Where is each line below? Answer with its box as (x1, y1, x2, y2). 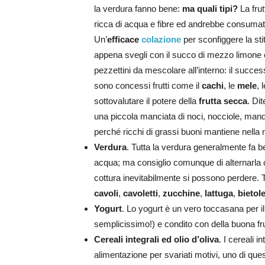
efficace (107, 34, 139, 45)
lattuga (205, 188, 233, 199)
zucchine (163, 188, 200, 199)
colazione (141, 34, 181, 45)
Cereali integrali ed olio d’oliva (94, 234, 219, 245)
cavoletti (123, 188, 158, 199)
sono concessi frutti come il (94, 80, 202, 91)
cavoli (94, 188, 118, 199)
